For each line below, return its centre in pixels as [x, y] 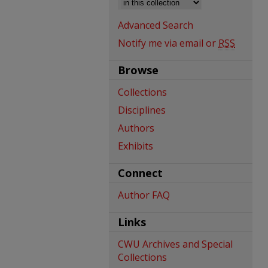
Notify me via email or [168, 43]
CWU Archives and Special [175, 244]
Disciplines [142, 110]
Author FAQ [144, 195]
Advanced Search [156, 25]
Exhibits [135, 146]
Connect [140, 173]
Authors [136, 128]
